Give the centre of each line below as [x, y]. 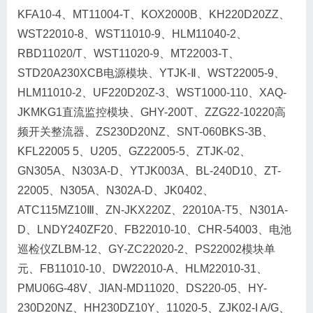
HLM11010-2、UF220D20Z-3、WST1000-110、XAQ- [152, 93]
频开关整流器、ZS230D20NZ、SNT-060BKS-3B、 [145, 132]
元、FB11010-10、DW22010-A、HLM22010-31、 [143, 269]
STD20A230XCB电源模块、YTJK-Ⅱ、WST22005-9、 [151, 73]
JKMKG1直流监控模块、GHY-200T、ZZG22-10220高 [152, 112]
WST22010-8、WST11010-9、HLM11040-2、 [132, 34]
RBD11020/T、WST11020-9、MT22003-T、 [129, 54]
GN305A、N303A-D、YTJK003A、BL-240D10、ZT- [149, 171]
